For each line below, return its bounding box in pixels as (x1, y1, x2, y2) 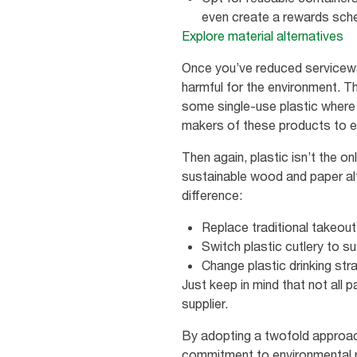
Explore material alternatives (182, 28, 343, 45)
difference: (182, 187, 242, 204)
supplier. (182, 296, 228, 312)
